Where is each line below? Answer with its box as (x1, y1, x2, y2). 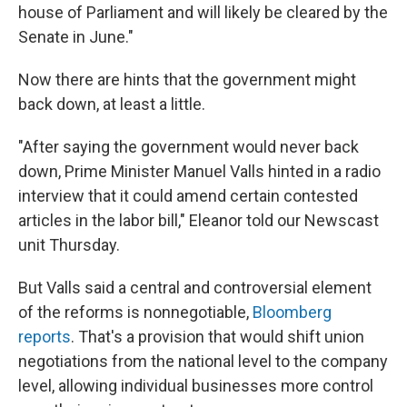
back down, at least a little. (18, 94, 205, 114)
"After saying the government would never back (18, 137, 359, 157)
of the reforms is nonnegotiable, (18, 303, 253, 323)
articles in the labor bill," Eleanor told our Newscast (18, 211, 379, 231)
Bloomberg (253, 303, 332, 323)
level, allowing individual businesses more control (18, 376, 373, 396)
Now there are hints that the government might (18, 70, 356, 90)
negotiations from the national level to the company (18, 352, 388, 372)
